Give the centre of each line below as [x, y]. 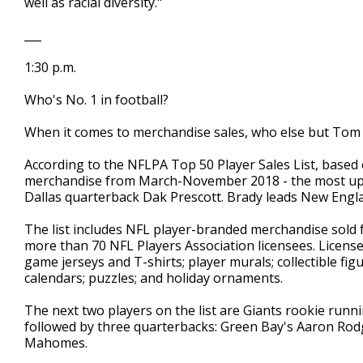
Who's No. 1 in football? [96, 100]
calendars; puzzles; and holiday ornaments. [154, 278]
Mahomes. [56, 343]
